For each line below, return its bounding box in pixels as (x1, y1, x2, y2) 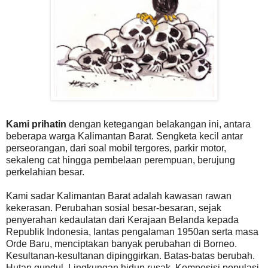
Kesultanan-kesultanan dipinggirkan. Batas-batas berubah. (6, 250, 255, 261)
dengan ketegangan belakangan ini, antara (66, 118, 251, 129)
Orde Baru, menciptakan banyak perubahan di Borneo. (6, 238, 237, 249)
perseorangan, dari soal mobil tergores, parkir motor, (6, 142, 226, 153)
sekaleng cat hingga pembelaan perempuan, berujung (6, 154, 235, 165)
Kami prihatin (6, 118, 66, 129)
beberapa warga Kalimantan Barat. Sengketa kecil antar (6, 130, 243, 141)
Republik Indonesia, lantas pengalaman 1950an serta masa (6, 226, 258, 237)
